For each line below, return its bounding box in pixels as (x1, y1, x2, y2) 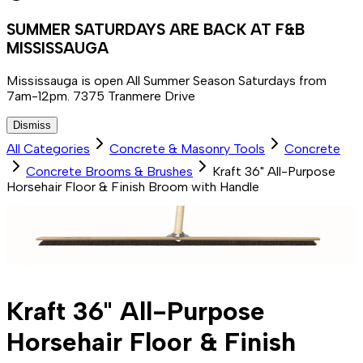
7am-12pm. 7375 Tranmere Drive (6, 88, 195, 104)
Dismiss (13, 118, 51, 131)
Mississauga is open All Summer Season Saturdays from (6, 72, 327, 88)
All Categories (6, 140, 90, 156)
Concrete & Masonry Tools (109, 140, 265, 156)
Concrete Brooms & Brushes (26, 163, 193, 179)
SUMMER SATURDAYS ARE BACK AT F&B (6, 20, 305, 40)
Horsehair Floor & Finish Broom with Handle (6, 178, 259, 194)
